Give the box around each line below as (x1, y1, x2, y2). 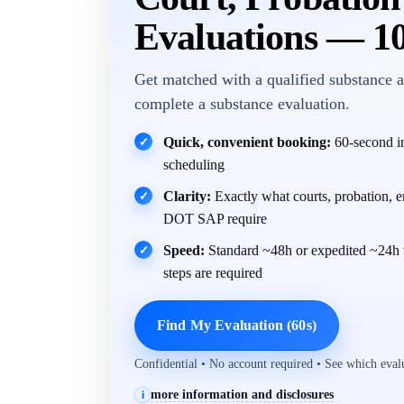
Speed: (163, 243, 205, 258)
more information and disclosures (151, 388, 334, 401)
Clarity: (163, 188, 211, 204)
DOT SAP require (163, 211, 267, 226)
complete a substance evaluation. (134, 95, 350, 113)
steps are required (163, 265, 262, 280)
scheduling (163, 157, 225, 172)
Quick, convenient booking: (163, 134, 331, 150)
